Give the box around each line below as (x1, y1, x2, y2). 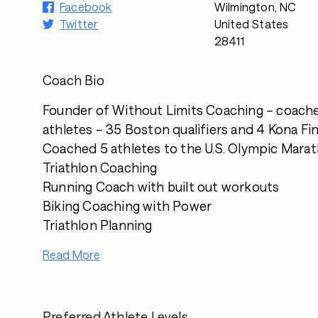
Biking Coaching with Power (43, 198, 212, 214)
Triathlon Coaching (43, 160, 158, 175)
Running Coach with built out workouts (43, 179, 280, 194)
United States (214, 17, 289, 31)
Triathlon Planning (43, 217, 153, 233)
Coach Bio (43, 72, 104, 88)
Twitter (60, 17, 99, 31)
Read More (43, 248, 100, 261)
